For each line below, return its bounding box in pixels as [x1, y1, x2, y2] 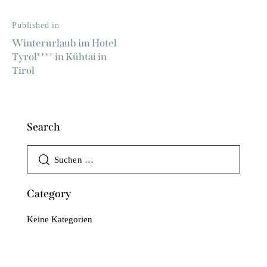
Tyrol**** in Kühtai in [12, 51, 107, 64]
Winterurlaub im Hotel [12, 37, 117, 50]
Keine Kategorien [27, 215, 92, 225]
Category [27, 187, 72, 201]
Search [27, 120, 60, 134]
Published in [12, 21, 60, 30]
